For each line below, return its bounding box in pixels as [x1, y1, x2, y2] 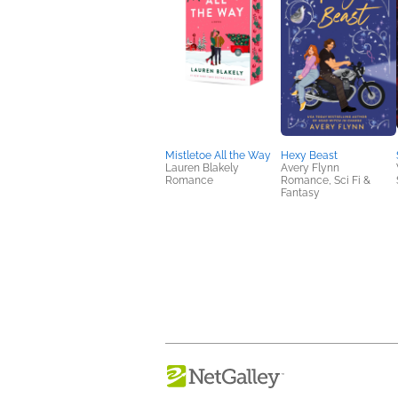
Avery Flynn [281, 162, 339, 174]
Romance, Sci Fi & [281, 174, 370, 187]
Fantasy [281, 187, 320, 199]
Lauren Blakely [165, 162, 239, 174]
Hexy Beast [281, 149, 338, 162]
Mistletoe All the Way [165, 149, 271, 162]
